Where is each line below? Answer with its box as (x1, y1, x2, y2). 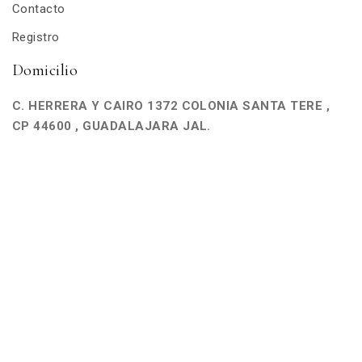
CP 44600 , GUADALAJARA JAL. (12, 119, 211, 133)
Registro (12, 30, 60, 44)
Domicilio (12, 61, 78, 80)
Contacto (12, 2, 65, 16)
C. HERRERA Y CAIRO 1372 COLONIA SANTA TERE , (12, 99, 330, 113)
